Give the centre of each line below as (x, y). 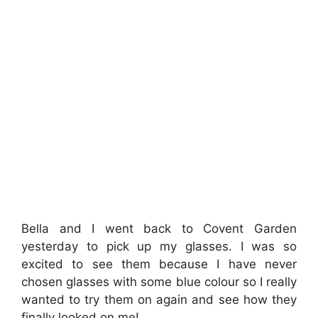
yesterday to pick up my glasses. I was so (159, 246)
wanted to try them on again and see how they (159, 299)
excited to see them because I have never (159, 264)
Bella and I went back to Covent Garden (159, 228)
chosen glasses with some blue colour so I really (159, 281)
